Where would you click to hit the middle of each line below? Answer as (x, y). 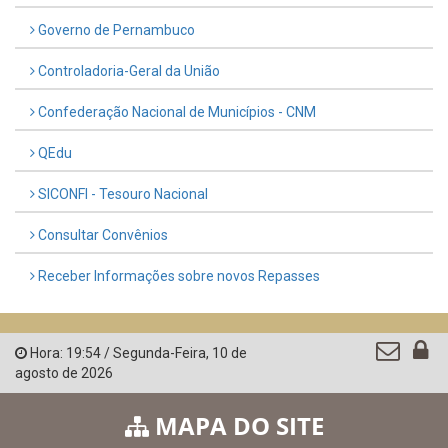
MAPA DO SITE (236, 426)
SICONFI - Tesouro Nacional (121, 194)
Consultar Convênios (101, 235)
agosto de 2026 (64, 373)
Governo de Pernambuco (115, 30)
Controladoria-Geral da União (127, 71)
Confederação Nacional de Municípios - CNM (175, 112)
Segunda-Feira (159, 353)
